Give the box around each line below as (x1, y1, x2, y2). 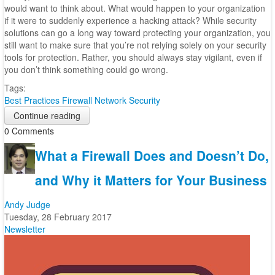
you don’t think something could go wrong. (4, 63, 168, 76)
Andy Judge (4, 198, 50, 211)
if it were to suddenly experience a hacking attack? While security (4, 14, 257, 26)
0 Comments (4, 125, 54, 137)
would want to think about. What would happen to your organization (4, 2, 265, 14)
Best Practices (4, 94, 60, 106)
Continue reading (13, 109, 80, 122)
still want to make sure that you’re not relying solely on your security (4, 39, 266, 51)
